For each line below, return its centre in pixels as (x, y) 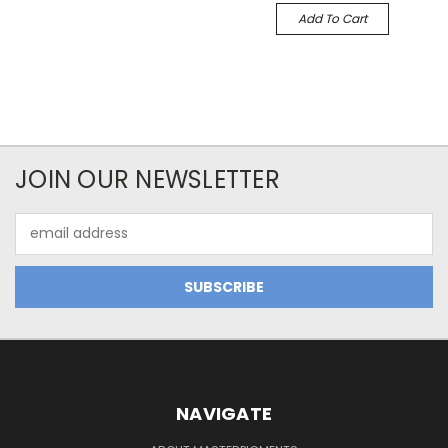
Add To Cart (332, 18)
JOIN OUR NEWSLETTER (147, 179)
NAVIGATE (224, 413)
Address (42, 243)
